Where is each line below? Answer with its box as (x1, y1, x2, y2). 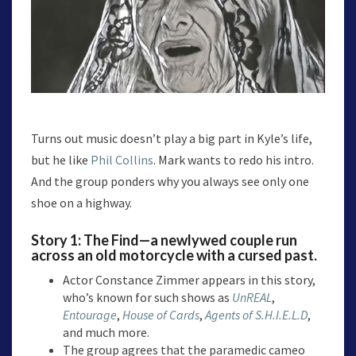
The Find (83, 231, 139, 250)
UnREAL (232, 289, 272, 306)
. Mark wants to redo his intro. (153, 152, 314, 168)
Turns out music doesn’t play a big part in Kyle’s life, (31, 130, 312, 147)
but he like (31, 152, 91, 168)
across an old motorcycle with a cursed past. (31, 246, 317, 265)
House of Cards (122, 307, 199, 323)
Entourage (63, 307, 117, 323)
